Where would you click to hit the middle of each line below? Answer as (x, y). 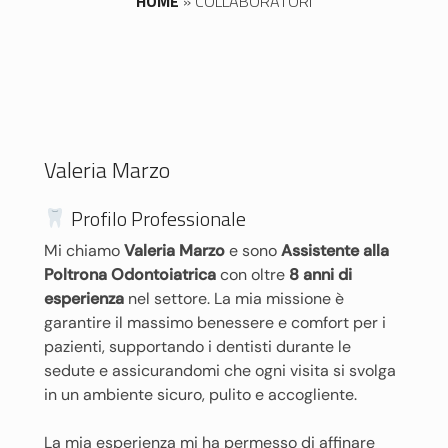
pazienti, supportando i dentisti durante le (197, 346)
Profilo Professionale (156, 218)
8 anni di (320, 274)
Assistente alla (335, 250)
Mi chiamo (84, 250)
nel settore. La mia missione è (234, 298)
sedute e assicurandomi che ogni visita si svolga (220, 370)
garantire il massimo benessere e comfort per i (215, 322)
